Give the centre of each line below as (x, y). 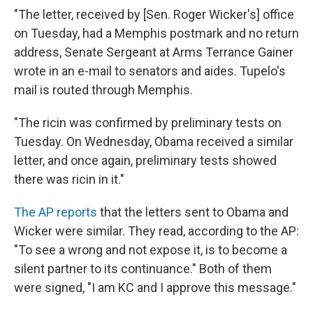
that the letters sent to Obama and (193, 212)
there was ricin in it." (69, 180)
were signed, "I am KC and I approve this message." (155, 288)
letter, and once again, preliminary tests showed (145, 161)
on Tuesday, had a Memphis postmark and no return (156, 34)
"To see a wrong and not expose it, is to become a (151, 250)
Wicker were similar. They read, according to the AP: (156, 231)
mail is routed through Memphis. (103, 90)
